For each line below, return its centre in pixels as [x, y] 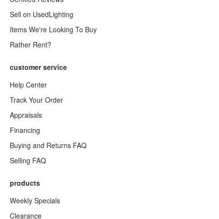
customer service [38, 67]
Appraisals [26, 115]
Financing [25, 130]
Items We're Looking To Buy [53, 29]
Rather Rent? [31, 44]
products [25, 183]
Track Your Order [36, 100]
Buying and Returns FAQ [48, 145]
